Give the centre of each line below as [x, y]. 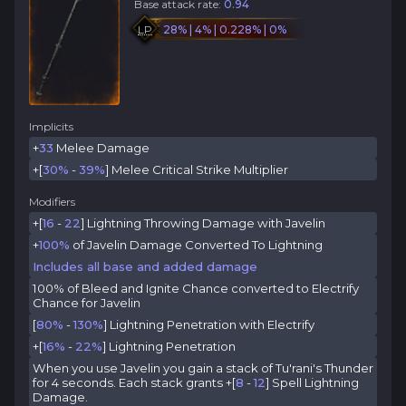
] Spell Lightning [312, 382]
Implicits [51, 126]
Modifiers [52, 202]
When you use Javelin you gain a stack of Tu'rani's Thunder [203, 368]
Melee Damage [101, 148]
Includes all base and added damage [145, 266]
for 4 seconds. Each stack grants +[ [134, 382]
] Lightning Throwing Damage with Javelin [203, 223]
